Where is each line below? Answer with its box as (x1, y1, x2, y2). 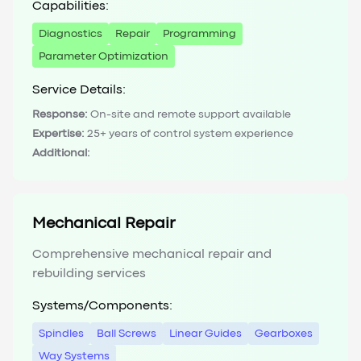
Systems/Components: (32, 301, 172, 313)
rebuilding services (32, 268, 146, 280)
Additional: (32, 148, 90, 159)
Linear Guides (169, 329, 242, 339)
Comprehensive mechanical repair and (32, 249, 272, 261)
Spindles (39, 329, 84, 339)
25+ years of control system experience (87, 129, 293, 139)
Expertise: (32, 129, 85, 139)
